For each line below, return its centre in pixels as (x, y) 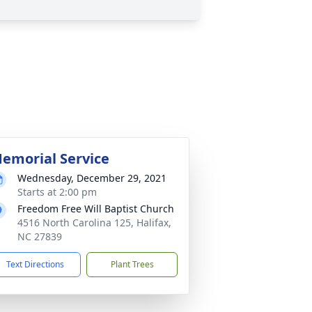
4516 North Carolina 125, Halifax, (94, 223)
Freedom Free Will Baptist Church (96, 209)
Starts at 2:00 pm (57, 192)
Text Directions (35, 264)
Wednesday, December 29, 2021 (92, 178)
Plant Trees (132, 264)
